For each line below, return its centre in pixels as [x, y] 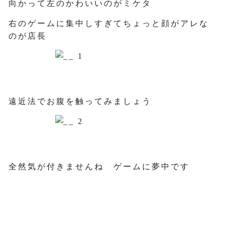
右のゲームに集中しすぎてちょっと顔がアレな [109, 23]
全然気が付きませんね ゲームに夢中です [99, 166]
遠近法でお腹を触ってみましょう [80, 101]
